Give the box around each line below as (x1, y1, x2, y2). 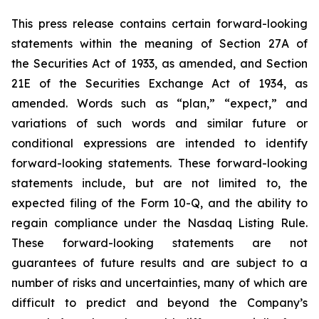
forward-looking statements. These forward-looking (11, 156, 308, 170)
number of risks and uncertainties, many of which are (11, 276, 308, 290)
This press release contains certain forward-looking (11, 16, 308, 31)
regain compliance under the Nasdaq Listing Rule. (11, 216, 308, 230)
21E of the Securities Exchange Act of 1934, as (11, 76, 308, 90)
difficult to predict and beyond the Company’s (11, 296, 308, 310)
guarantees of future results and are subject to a (11, 256, 308, 270)
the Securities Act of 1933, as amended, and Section (11, 56, 308, 70)
